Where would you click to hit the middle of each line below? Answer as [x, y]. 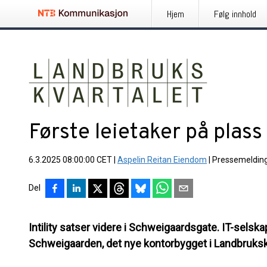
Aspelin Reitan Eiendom [162, 160]
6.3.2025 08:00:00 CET [70, 160]
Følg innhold [235, 14]
